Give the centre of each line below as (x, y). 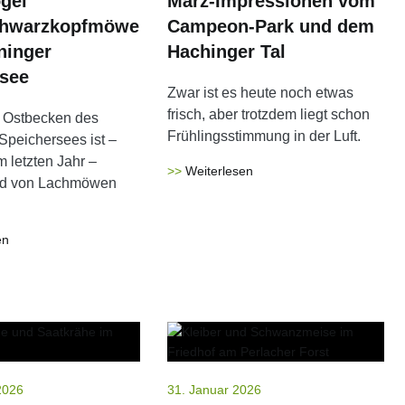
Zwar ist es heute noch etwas (261, 93)
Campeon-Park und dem (271, 26)
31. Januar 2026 (215, 390)
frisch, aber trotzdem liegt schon (269, 114)
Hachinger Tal (227, 52)
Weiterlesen (220, 171)
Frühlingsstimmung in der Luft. (264, 136)
